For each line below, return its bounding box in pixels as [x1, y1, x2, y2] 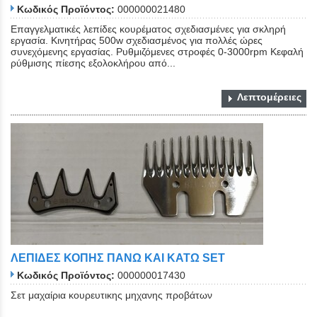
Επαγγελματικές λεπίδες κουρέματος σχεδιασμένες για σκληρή [11, 23, 286, 35]
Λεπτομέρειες [237, 91, 301, 103]
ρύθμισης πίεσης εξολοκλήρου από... [11, 57, 175, 69]
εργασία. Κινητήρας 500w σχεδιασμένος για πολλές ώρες [11, 34, 263, 46]
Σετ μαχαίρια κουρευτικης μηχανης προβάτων [11, 289, 212, 301]
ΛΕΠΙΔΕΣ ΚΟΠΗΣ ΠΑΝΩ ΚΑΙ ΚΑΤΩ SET [11, 251, 225, 264]
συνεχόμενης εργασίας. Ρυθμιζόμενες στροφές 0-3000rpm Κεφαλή [11, 45, 304, 57]
